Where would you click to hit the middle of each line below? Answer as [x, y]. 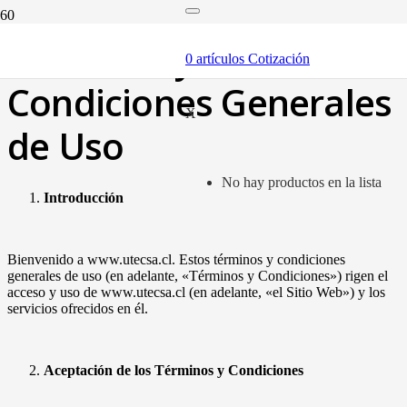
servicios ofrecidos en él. [78, 309]
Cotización [279, 59]
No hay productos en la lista [302, 182]
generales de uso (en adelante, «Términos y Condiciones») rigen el [198, 276]
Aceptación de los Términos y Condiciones [174, 371]
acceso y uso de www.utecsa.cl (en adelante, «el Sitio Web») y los [196, 293]
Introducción [84, 198]
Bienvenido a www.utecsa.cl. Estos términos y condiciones [176, 260]
